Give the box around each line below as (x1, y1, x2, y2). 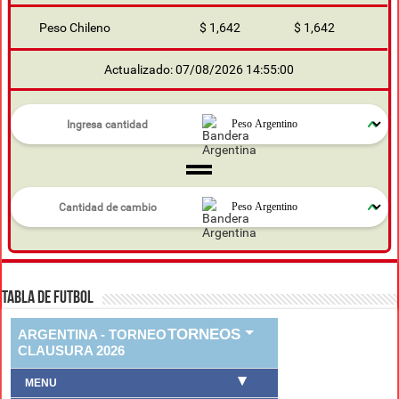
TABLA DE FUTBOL (2, 289, 94, 308)
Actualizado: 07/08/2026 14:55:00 (104, 62, 295, 77)
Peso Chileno (39, 20, 111, 36)
